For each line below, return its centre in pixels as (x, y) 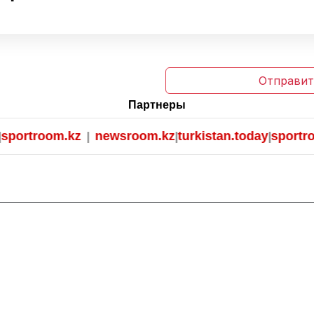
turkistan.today (206, 136)
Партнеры (157, 105)
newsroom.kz (118, 136)
